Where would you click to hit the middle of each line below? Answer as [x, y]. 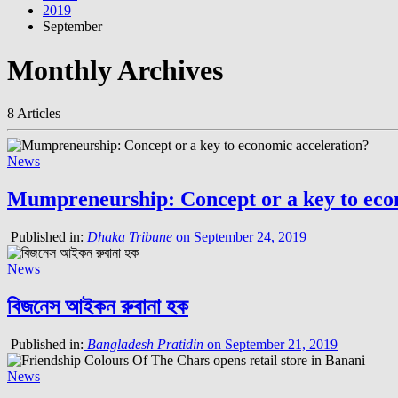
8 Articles [34, 114]
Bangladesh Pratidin [145, 344]
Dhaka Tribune [130, 237]
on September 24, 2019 [239, 237]
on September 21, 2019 [271, 344]
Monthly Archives [115, 70]
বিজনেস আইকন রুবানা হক [98, 307]
